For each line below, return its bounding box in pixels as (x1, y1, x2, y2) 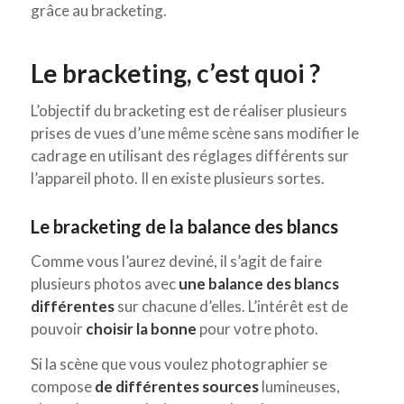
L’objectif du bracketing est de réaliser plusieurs (30, 101, 347, 121)
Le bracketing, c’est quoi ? (30, 57, 320, 88)
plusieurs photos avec (30, 273, 179, 293)
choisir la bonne (85, 318, 197, 338)
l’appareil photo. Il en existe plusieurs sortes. (30, 169, 325, 188)
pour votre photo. (196, 318, 318, 338)
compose (30, 377, 95, 397)
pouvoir (30, 318, 86, 338)
